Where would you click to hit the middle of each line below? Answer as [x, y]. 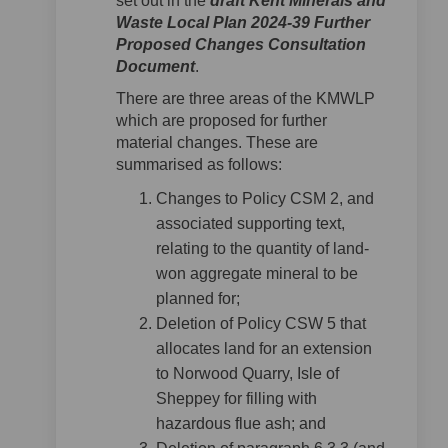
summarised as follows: [199, 164]
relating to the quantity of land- [262, 248]
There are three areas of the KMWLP [245, 98]
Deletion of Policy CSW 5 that [261, 323]
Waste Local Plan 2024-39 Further [243, 22]
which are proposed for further [221, 120]
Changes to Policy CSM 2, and [265, 198]
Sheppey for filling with [236, 398]
